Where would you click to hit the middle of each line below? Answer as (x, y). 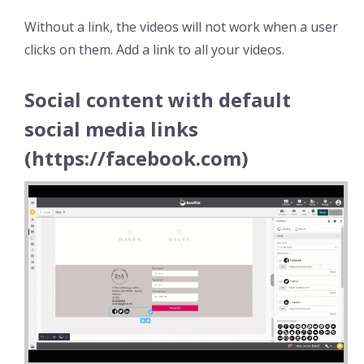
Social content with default (158, 99)
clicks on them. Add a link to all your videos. (154, 49)
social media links (111, 128)
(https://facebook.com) (136, 158)
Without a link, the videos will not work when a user (181, 26)
